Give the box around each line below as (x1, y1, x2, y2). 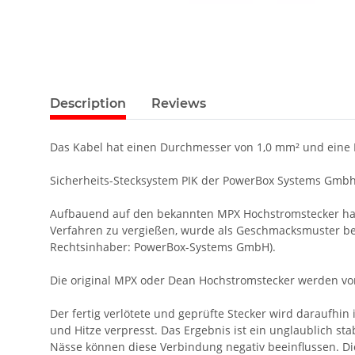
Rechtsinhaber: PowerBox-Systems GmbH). (50, 239, 276, 255)
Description (50, 96, 126, 112)
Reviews (151, 96, 206, 112)
